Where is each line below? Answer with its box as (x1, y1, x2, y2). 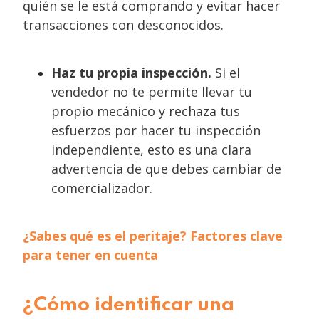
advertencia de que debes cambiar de (51, 160, 281, 177)
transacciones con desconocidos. (23, 16, 227, 33)
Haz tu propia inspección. (51, 64, 211, 81)
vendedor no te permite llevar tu (51, 83, 252, 100)
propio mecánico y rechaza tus (51, 103, 240, 120)
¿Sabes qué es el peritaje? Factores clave (23, 227, 283, 244)
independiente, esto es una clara (51, 141, 251, 158)
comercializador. (51, 179, 152, 197)
